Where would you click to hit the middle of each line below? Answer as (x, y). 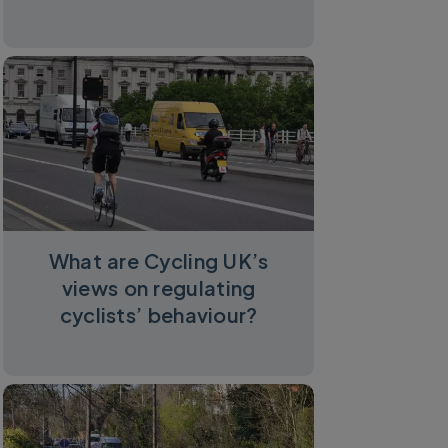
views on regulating (158, 288)
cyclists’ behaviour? (158, 315)
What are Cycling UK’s (158, 261)
